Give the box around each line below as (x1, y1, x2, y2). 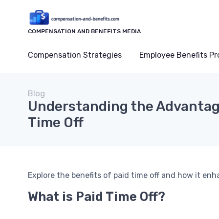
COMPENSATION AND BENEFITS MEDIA (28, 27, 141, 35)
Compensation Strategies (28, 50, 122, 60)
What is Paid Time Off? (28, 189, 165, 204)
